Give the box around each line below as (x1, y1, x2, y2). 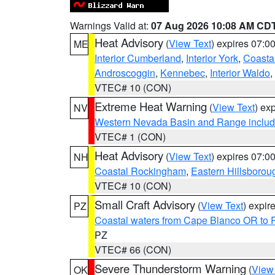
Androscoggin (95, 66, 155, 80)
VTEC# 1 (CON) (95, 130, 166, 144)
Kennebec (160, 66, 205, 80)
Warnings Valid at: (70, 18, 151, 33)
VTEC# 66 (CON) (95, 242, 171, 257)
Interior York (186, 51, 238, 65)
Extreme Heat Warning (95, 98, 207, 114)
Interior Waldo (210, 66, 270, 80)
